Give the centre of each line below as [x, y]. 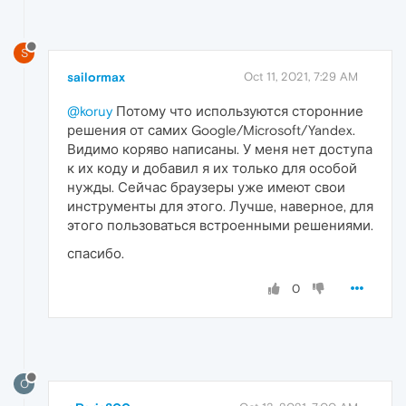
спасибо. [96, 254]
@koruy [90, 111]
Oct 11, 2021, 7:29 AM [301, 77]
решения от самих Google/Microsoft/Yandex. [211, 130]
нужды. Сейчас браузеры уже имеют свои [206, 188]
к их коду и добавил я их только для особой [212, 169]
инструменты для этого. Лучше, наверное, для [220, 207]
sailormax [96, 77]
